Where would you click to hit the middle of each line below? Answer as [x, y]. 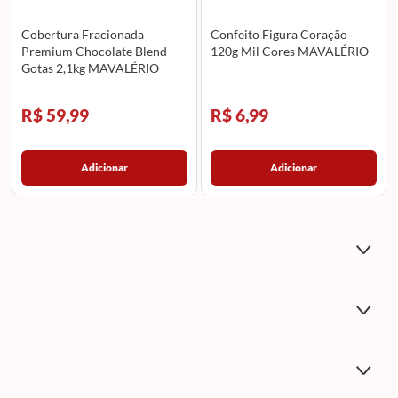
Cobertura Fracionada [82, 35]
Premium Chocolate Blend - [97, 52]
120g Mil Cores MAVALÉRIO [290, 52]
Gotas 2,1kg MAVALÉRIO [90, 68]
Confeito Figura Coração [279, 35]
